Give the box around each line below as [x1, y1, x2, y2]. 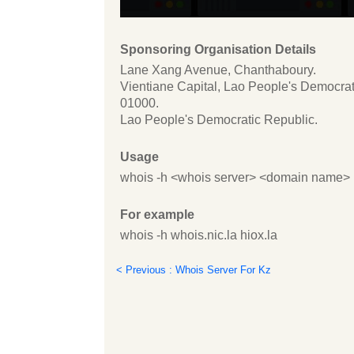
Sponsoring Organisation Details [120, 43, 316, 57]
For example [120, 208, 194, 222]
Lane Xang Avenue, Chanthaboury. [120, 63, 316, 77]
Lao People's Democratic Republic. [120, 113, 318, 127]
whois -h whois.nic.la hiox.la [120, 228, 277, 243]
